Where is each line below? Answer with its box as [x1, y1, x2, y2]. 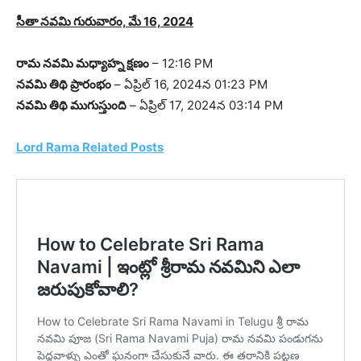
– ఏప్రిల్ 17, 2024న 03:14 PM [127, 98, 283, 113]
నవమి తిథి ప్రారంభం [16, 77, 111, 92]
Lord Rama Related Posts [16, 139, 164, 155]
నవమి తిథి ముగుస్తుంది [16, 98, 127, 113]
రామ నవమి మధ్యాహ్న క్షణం [16, 56, 149, 71]
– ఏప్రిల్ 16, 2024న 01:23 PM [111, 77, 268, 92]
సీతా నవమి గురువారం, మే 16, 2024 [16, 14, 193, 29]
